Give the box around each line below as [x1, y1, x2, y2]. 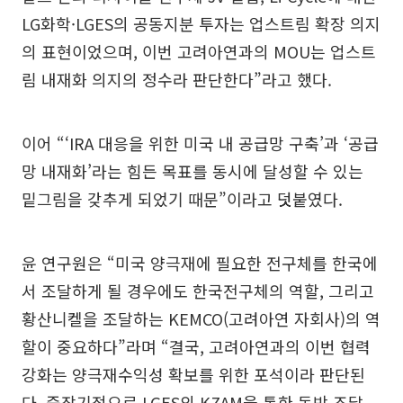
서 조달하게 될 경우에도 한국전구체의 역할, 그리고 [22, 278, 374, 302]
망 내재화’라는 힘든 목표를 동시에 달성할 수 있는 [22, 158, 363, 183]
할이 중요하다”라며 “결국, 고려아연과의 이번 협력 [22, 334, 371, 358]
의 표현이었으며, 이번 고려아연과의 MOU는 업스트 [22, 39, 376, 63]
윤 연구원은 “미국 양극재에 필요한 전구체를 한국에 [22, 250, 378, 274]
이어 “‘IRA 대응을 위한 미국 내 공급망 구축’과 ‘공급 [22, 130, 379, 155]
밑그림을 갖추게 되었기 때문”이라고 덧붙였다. [22, 186, 343, 210]
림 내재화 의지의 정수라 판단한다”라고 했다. [22, 67, 332, 91]
